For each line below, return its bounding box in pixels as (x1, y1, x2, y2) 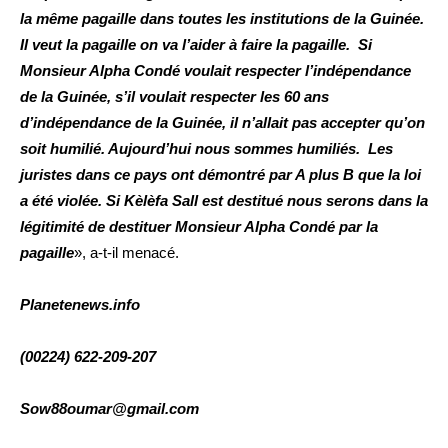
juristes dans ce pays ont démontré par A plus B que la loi (20, 166, 421, 184)
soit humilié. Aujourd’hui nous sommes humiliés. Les (20, 140, 393, 158)
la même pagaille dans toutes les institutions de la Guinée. (20, 10, 424, 28)
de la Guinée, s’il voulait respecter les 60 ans (20, 88, 329, 106)
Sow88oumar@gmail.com (20, 400, 199, 418)
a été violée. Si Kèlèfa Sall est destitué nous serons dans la (20, 192, 428, 210)
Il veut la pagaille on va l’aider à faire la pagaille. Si (20, 36, 372, 54)
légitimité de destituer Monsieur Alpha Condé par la (20, 218, 378, 236)
